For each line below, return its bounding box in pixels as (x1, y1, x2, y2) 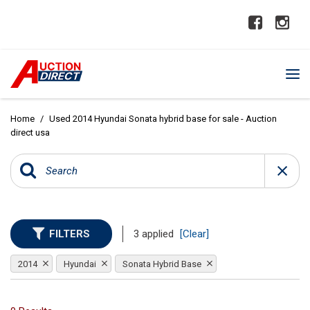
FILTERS (49, 228, 90, 240)
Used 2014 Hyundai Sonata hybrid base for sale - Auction (49, 113, 277, 124)
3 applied (134, 228, 176, 240)
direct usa (10, 127, 50, 138)
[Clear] (180, 228, 209, 240)
